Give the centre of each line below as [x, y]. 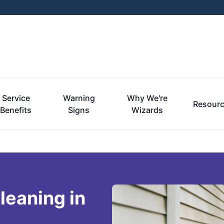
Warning [79, 98]
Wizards [147, 110]
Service [16, 98]
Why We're [147, 98]
